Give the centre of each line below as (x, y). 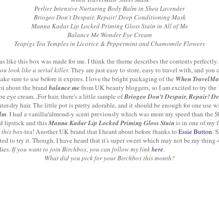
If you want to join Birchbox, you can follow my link (82, 149)
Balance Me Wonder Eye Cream (109, 35)
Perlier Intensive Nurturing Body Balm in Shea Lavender (109, 9)
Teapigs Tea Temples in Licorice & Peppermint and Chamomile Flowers (109, 44)
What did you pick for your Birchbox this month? (109, 158)
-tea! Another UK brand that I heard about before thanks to (100, 132)
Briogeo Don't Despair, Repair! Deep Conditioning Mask (109, 17)
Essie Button (195, 132)
